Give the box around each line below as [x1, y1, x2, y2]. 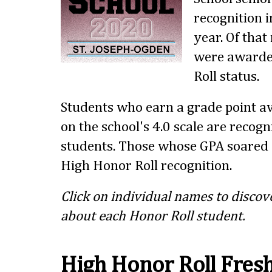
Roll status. [194, 70, 259, 84]
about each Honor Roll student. [61, 209, 245, 224]
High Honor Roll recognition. [61, 159, 232, 174]
